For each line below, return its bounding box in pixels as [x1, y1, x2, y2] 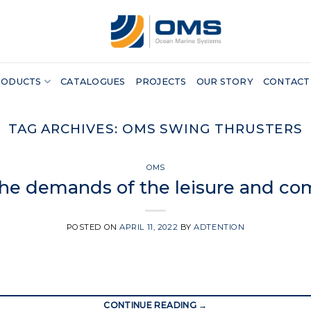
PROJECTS [135, 76, 187, 87]
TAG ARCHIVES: [8, 121, 122, 137]
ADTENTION [194, 221, 245, 232]
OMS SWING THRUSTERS [121, 121, 303, 137]
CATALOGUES [60, 76, 126, 87]
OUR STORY [196, 76, 253, 87]
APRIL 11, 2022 [119, 221, 178, 232]
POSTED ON [66, 221, 120, 232]
